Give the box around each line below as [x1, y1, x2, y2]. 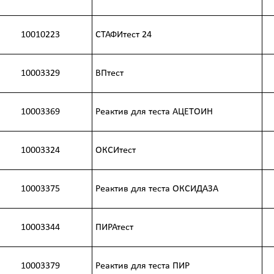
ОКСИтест [95, 146, 136, 155]
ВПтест [95, 68, 124, 78]
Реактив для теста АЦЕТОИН [95, 107, 213, 117]
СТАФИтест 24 [95, 30, 152, 40]
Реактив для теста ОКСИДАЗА [95, 184, 218, 194]
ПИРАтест [95, 223, 133, 232]
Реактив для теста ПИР [95, 261, 190, 271]
